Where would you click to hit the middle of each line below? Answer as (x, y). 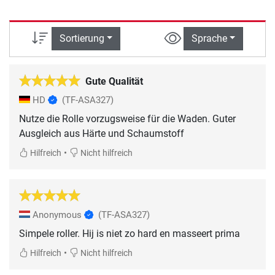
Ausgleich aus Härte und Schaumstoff (102, 133)
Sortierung (82, 39)
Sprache (209, 39)
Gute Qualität (114, 81)
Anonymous (57, 215)
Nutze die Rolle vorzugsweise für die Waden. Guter (127, 118)
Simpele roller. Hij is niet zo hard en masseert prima (130, 233)
